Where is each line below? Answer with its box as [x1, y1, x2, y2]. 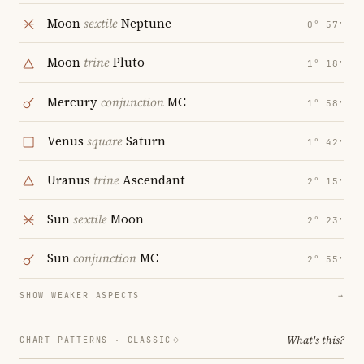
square [87, 132, 123, 149]
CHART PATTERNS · [19, 334, 128, 345]
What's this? [287, 332, 344, 347]
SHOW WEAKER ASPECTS [19, 289, 141, 301]
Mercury [47, 93, 101, 110]
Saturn [123, 132, 166, 149]
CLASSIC [127, 334, 172, 345]
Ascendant [119, 171, 185, 189]
